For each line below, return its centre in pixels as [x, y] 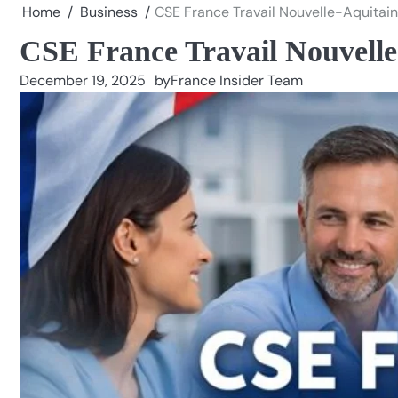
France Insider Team [237, 80]
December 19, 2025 [83, 80]
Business [109, 12]
